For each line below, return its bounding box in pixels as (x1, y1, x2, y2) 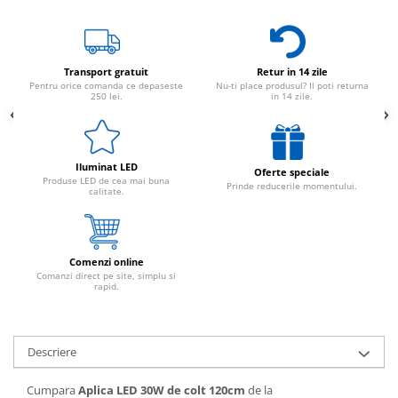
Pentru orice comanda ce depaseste (29, 79, 183, 92)
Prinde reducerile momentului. (227, 179, 357, 192)
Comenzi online (68, 255, 144, 268)
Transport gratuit (64, 65, 148, 78)
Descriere (28, 344, 76, 360)
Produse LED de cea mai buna (43, 174, 170, 187)
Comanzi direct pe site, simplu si (36, 269, 176, 282)
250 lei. (90, 90, 123, 102)
